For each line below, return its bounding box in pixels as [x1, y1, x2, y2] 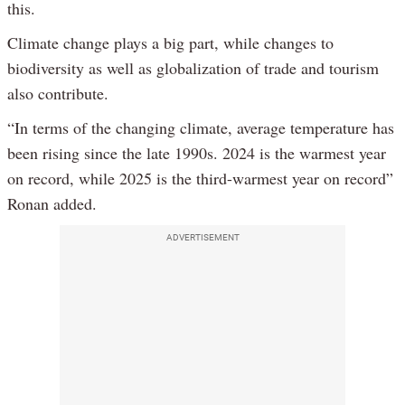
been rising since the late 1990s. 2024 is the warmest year [7, 142, 386, 165]
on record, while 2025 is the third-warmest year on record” [7, 167, 393, 190]
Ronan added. [7, 193, 97, 215]
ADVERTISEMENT [165, 232, 240, 243]
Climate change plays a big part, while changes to [7, 32, 334, 54]
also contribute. [7, 82, 108, 105]
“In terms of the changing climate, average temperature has [7, 117, 394, 139]
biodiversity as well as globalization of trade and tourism [7, 57, 379, 80]
